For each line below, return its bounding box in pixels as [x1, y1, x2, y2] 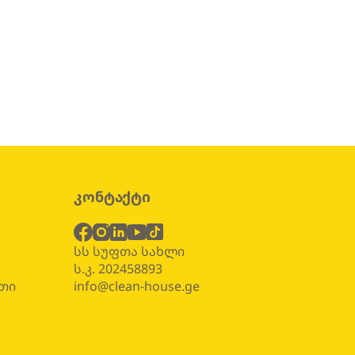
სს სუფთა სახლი [73, 242, 185, 261]
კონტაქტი [73, 187, 151, 207]
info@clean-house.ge [73, 277, 200, 296]
